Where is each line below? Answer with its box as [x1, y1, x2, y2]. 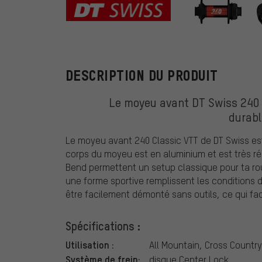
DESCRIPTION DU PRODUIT [65, 68, 218, 84]
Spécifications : [65, 218, 140, 234]
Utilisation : [65, 238, 114, 251]
